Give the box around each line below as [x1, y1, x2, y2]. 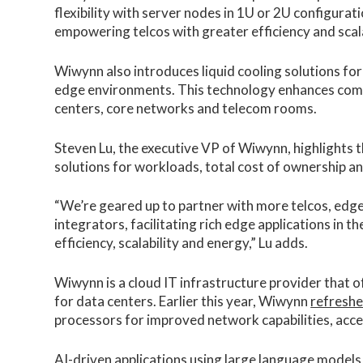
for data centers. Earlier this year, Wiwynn [54, 292, 311, 310]
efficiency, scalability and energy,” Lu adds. [54, 234, 309, 252]
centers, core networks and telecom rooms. [54, 99, 318, 117]
